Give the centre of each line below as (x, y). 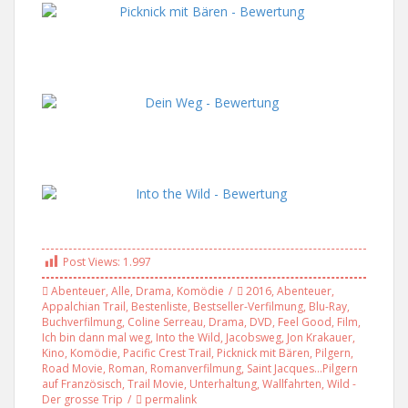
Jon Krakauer (320, 338)
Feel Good (305, 322)
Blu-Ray (328, 307)
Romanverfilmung (196, 369)
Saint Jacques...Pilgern (302, 369)
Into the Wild (188, 338)
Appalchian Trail (84, 307)
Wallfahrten (292, 384)
